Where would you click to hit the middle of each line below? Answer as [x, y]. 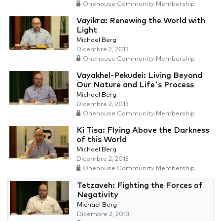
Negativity [98, 195]
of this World [102, 140]
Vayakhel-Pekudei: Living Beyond [139, 76]
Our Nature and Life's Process [135, 85]
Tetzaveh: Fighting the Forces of [140, 186]
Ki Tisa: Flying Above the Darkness [143, 130]
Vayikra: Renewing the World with [141, 21]
